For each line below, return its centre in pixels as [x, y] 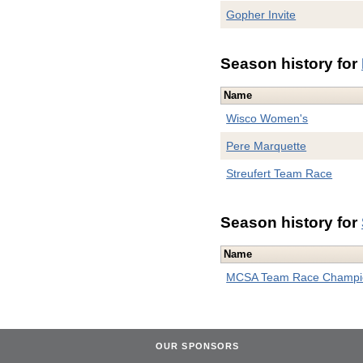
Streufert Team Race [280, 174]
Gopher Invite [261, 15]
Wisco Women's [267, 119]
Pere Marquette [267, 146]
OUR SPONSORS [198, 346]
